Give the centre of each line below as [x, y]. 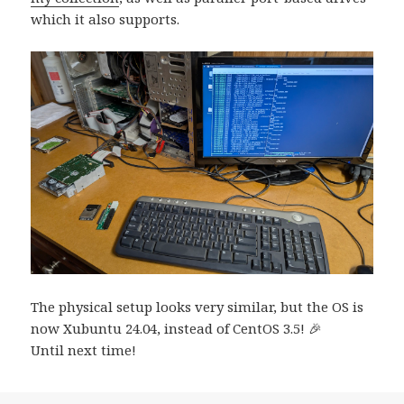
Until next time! [84, 350]
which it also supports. [106, 18]
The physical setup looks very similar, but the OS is [197, 307]
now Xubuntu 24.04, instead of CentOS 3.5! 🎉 [177, 329]
